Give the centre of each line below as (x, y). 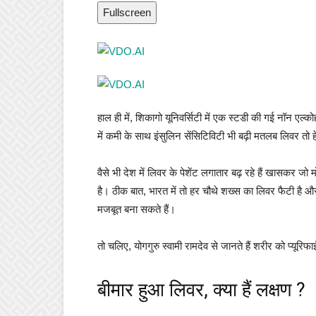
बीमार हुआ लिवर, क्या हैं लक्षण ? (201, 290)
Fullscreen (127, 12)
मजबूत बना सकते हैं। (136, 209)
